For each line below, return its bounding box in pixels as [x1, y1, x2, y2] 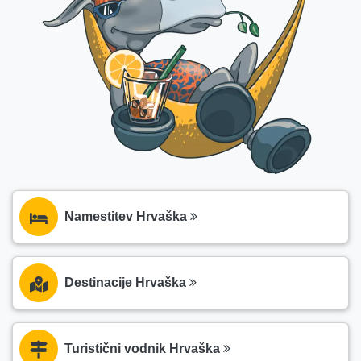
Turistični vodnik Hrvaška [64, 342, 223, 356]
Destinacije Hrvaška [64, 276, 189, 290]
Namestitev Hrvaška [64, 210, 190, 224]
